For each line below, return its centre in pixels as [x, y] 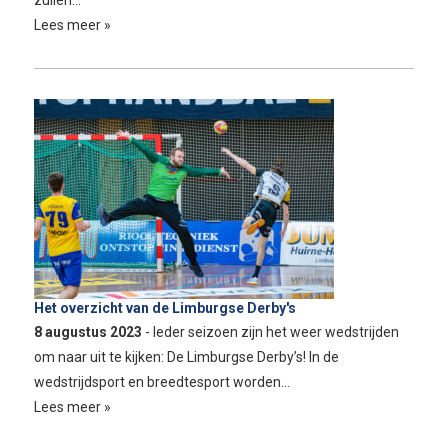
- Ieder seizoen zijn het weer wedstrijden [271, 331]
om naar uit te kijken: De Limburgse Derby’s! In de [186, 356]
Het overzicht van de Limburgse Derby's [164, 307]
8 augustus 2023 [89, 331]
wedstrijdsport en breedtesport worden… [161, 381]
